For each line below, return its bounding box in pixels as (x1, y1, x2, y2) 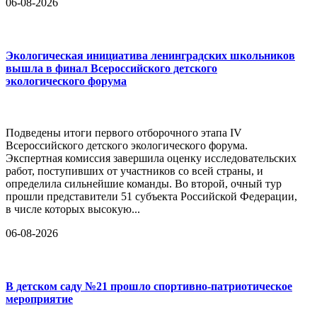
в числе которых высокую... (6, 203, 140, 216)
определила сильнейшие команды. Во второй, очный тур (6, 178, 282, 190)
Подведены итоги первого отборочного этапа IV (6, 127, 242, 139)
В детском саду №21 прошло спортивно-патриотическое (6, 280, 292, 293)
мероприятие (6, 293, 73, 306)
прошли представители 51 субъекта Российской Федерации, (6, 190, 297, 203)
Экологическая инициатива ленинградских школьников (6, 49, 295, 62)
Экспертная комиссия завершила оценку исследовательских (6, 152, 296, 165)
